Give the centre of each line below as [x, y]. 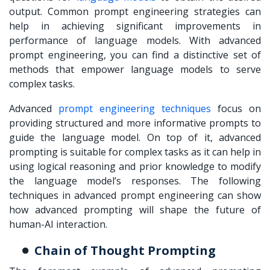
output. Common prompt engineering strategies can [135, 12]
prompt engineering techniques [135, 109]
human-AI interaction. [59, 224]
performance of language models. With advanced [135, 41]
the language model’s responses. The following [135, 181]
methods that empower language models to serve [135, 70]
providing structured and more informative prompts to [135, 123]
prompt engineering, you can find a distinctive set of [135, 55]
